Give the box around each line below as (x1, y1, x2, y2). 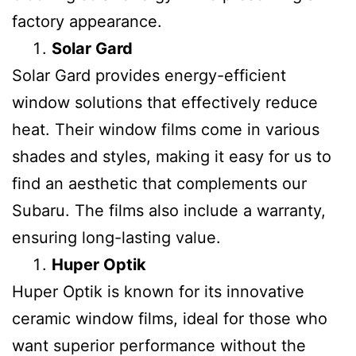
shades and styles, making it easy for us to (12, 147, 331, 166)
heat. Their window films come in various (12, 120, 319, 139)
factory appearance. (12, 12, 162, 31)
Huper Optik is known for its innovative (12, 282, 304, 301)
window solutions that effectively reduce (12, 93, 318, 112)
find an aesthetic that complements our (12, 174, 307, 193)
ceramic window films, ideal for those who (12, 309, 327, 328)
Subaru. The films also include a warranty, (12, 201, 326, 220)
